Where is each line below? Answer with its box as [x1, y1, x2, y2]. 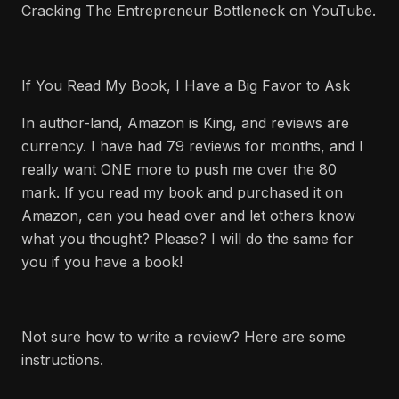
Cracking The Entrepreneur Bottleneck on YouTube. [21, 2, 376, 20]
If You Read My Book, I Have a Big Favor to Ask [21, 77, 350, 94]
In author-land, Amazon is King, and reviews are [21, 114, 349, 132]
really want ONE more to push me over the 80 [21, 160, 337, 178]
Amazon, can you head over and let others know [21, 207, 355, 224]
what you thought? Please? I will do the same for [21, 230, 354, 248]
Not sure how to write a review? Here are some [21, 328, 346, 346]
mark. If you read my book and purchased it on [21, 183, 343, 201]
